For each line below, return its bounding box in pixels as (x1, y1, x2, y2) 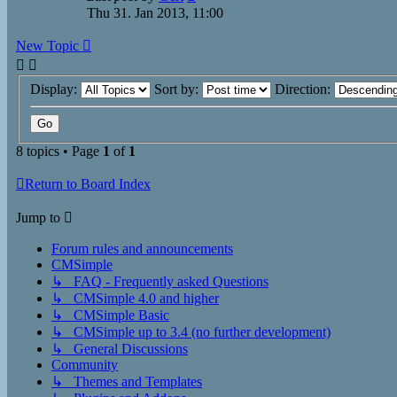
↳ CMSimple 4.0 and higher (51, 290, 219, 306)
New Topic (16, 38, 79, 53)
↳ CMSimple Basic (51, 307, 169, 323)
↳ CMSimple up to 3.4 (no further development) (51, 323, 331, 339)
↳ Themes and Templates (51, 373, 202, 389)
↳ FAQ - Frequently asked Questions (51, 273, 269, 289)
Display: (30, 81, 81, 97)
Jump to (16, 209, 60, 225)
